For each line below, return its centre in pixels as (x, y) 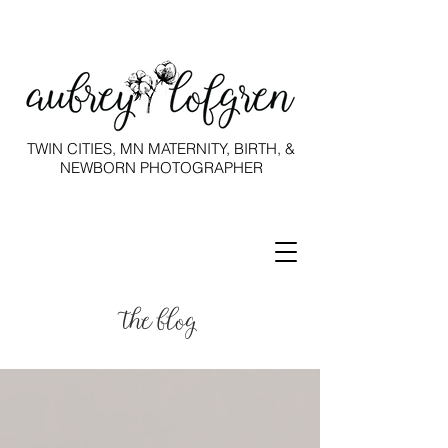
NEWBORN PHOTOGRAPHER (161, 167)
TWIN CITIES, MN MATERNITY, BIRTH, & (161, 148)
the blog (160, 322)
